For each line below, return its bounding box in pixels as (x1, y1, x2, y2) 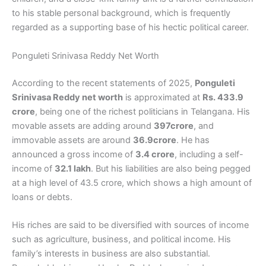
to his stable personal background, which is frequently (12, 8, 230, 19)
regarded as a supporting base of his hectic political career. (12, 22, 249, 33)
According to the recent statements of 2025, (12, 77, 195, 88)
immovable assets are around (12, 134, 133, 145)
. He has (176, 134, 210, 145)
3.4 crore (135, 148, 175, 160)
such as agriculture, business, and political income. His (12, 233, 231, 245)
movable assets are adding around (12, 120, 154, 131)
